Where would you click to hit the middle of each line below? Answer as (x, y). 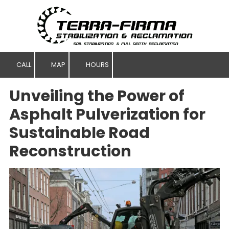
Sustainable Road (79, 133)
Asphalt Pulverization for (107, 115)
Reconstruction (70, 152)
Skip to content (41, 22)
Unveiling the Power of (97, 96)
